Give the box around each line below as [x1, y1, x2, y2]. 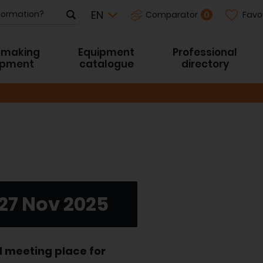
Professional [173, 45, 237, 59]
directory [181, 57, 229, 71]
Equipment [78, 45, 134, 59]
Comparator [145, 9, 198, 21]
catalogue [79, 57, 134, 71]
